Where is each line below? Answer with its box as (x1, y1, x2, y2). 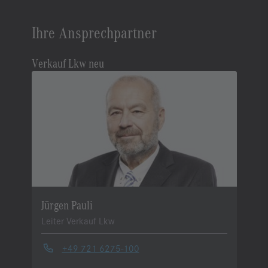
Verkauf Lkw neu (31, 55, 104, 71)
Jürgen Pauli (41, 197, 93, 212)
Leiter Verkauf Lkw (41, 214, 115, 227)
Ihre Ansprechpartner (31, 22, 157, 42)
